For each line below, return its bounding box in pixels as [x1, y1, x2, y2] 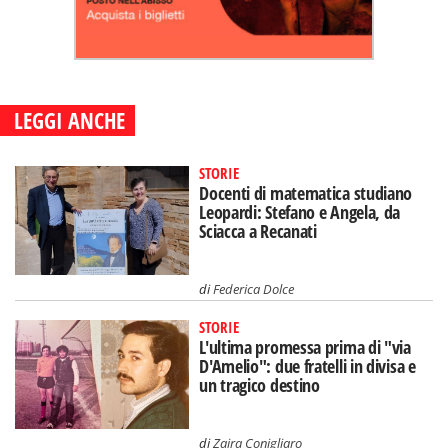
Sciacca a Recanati [199, 219, 317, 243]
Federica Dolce [213, 279, 295, 298]
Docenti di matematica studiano [199, 181, 413, 205]
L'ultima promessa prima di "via [199, 334, 411, 359]
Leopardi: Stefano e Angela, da [199, 200, 401, 224]
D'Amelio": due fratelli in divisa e [199, 353, 416, 378]
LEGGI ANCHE [14, 105, 125, 135]
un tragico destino [199, 372, 320, 397]
